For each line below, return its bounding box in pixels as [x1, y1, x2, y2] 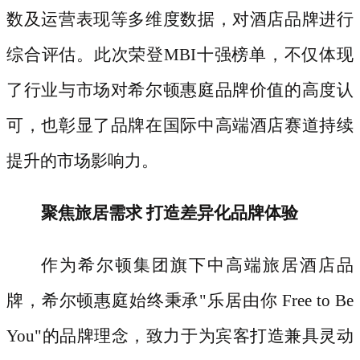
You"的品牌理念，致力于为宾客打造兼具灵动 [6, 325, 354, 346]
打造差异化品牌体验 [145, 202, 298, 223]
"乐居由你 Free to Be [199, 290, 354, 310]
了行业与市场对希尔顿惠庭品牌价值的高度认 [6, 80, 354, 100]
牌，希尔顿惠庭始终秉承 [6, 290, 200, 310]
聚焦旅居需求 [40, 202, 142, 223]
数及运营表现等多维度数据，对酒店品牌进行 [6, 9, 354, 29]
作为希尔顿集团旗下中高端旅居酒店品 [40, 255, 354, 275]
